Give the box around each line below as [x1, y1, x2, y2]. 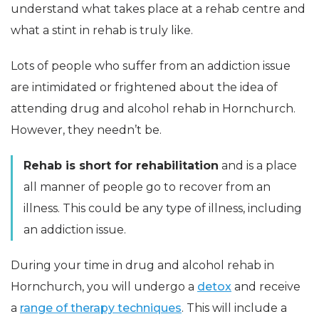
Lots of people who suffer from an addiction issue [11, 59, 291, 73]
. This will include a [182, 301, 287, 315]
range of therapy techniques [20, 301, 182, 315]
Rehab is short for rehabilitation [23, 159, 219, 173]
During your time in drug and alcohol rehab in [11, 258, 274, 273]
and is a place [219, 159, 297, 173]
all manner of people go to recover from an [23, 180, 271, 194]
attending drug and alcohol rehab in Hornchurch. [11, 102, 296, 116]
